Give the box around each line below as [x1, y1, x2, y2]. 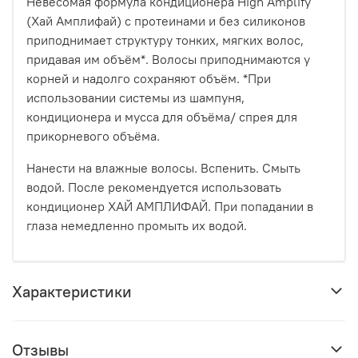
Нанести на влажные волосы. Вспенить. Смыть [26, 159, 300, 176]
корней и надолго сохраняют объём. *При [26, 70, 271, 86]
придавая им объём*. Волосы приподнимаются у [26, 50, 310, 67]
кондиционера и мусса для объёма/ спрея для [26, 108, 297, 125]
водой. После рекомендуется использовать [26, 178, 281, 195]
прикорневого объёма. [26, 127, 160, 144]
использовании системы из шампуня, [26, 89, 245, 105]
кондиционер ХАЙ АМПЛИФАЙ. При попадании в [26, 197, 313, 214]
